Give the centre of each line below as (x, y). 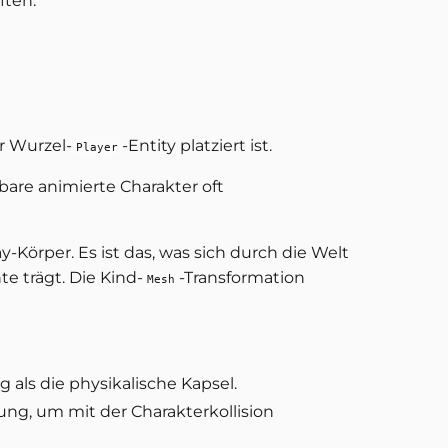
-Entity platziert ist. (197, 145)
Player (97, 146)
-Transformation (242, 277)
